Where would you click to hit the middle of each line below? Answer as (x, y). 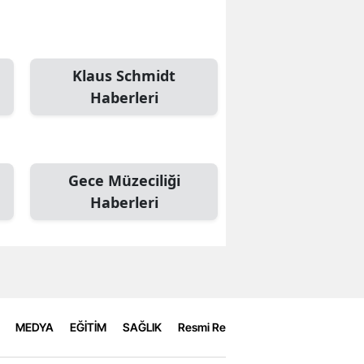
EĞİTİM (88, 327)
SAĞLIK (142, 327)
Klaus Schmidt (124, 75)
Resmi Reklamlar (221, 327)
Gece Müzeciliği (124, 180)
